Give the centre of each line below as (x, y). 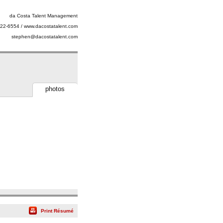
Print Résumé (57, 211)
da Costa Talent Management (43, 16)
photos (55, 89)
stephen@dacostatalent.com (44, 37)
